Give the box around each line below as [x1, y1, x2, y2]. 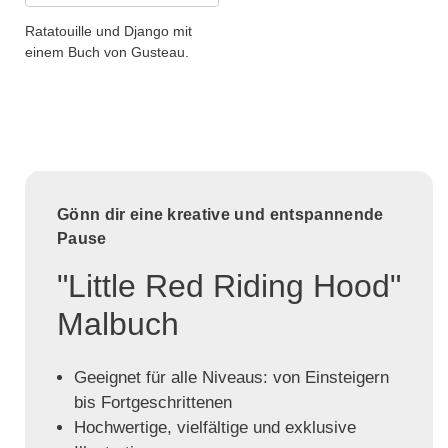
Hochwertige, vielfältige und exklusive [73, 418, 356, 438]
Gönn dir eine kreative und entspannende [57, 206, 384, 224]
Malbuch [57, 306, 179, 343]
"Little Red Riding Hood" [57, 268, 401, 305]
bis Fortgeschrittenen [73, 393, 232, 413]
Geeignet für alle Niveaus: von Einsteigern [73, 368, 389, 388]
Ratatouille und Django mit [25, 23, 192, 40]
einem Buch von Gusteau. [25, 44, 189, 61]
